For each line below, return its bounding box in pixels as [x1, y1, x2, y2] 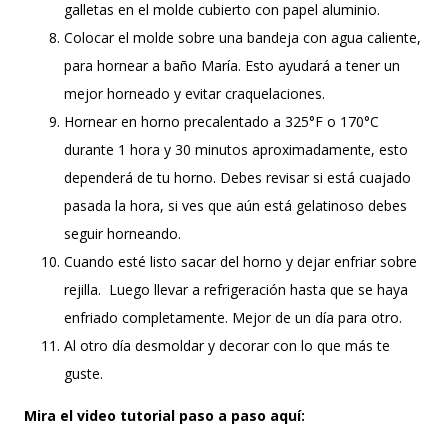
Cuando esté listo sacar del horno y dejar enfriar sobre [64, 251, 417, 271]
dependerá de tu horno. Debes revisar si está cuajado [64, 167, 411, 187]
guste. [64, 363, 103, 383]
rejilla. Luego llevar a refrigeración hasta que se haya [64, 279, 408, 299]
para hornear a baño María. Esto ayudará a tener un [64, 55, 400, 75]
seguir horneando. [64, 223, 185, 243]
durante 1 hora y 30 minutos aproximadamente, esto [64, 139, 408, 159]
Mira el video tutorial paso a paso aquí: [24, 405, 305, 425]
